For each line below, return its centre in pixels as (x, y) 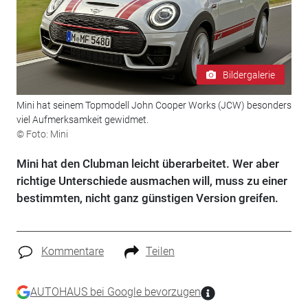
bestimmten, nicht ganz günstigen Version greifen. (147, 198)
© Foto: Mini (42, 134)
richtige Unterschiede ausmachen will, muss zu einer (152, 181)
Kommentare (72, 252)
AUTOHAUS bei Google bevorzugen (115, 291)
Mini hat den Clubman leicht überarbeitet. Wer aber (147, 164)
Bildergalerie (249, 75)
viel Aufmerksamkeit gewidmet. (82, 120)
